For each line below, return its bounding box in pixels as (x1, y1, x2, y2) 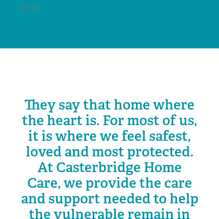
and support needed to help (21, 190, 198, 207)
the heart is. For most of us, (22, 112, 197, 129)
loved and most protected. (25, 143, 194, 160)
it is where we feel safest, (28, 128, 191, 145)
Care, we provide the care (27, 175, 192, 192)
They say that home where (24, 96, 195, 113)
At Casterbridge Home (37, 159, 182, 176)
